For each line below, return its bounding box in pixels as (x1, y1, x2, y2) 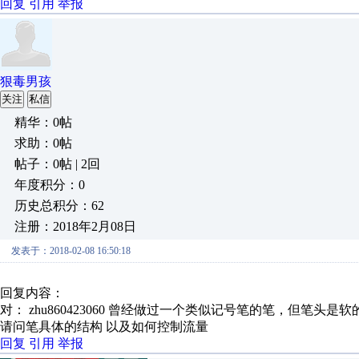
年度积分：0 (14, 178, 85, 192)
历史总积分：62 (14, 199, 104, 212)
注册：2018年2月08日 (14, 220, 136, 233)
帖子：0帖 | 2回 (14, 157, 100, 171)
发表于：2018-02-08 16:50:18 (11, 245, 131, 256)
